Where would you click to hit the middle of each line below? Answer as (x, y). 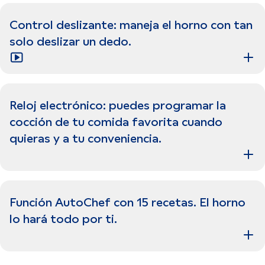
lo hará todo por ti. (63, 219)
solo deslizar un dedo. (70, 41)
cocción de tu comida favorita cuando (116, 122)
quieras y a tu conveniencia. (85, 138)
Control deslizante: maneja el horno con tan (131, 25)
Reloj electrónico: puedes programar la (118, 105)
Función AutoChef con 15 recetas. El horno (127, 202)
